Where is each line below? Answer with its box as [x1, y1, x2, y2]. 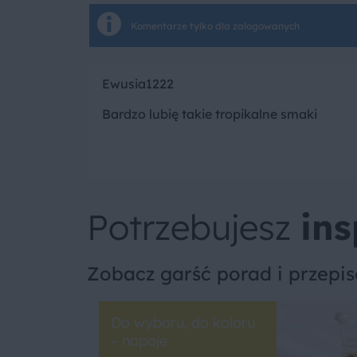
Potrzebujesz [86, 205, 300, 249]
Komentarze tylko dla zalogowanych [131, 19, 300, 32]
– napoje [110, 331, 167, 351]
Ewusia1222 [102, 76, 174, 92]
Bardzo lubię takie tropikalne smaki [102, 106, 317, 123]
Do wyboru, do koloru [110, 313, 255, 332]
